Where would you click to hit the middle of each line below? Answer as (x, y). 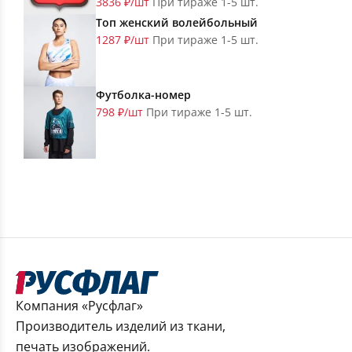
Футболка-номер (143, 95)
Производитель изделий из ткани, (121, 326)
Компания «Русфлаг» (79, 306)
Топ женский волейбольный (177, 23)
